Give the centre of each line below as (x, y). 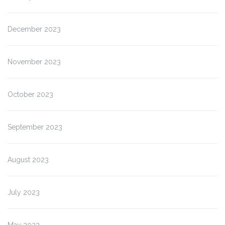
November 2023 (34, 62)
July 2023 (24, 192)
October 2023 (30, 94)
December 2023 (34, 29)
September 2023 (35, 127)
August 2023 (28, 159)
